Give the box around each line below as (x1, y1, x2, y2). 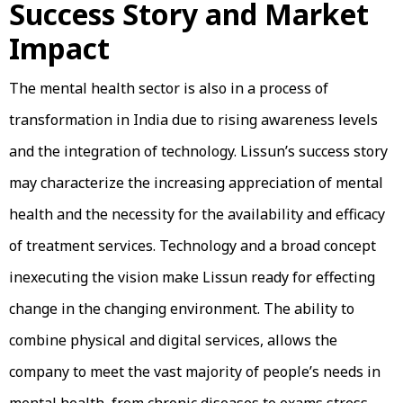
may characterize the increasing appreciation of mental (9, 172, 383, 193)
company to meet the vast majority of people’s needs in (9, 361, 381, 381)
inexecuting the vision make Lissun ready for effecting (9, 266, 375, 287)
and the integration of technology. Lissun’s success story (9, 140, 388, 161)
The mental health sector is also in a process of (9, 77, 328, 98)
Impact (9, 28, 117, 67)
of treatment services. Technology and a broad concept (9, 235, 376, 255)
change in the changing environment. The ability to (9, 298, 354, 318)
